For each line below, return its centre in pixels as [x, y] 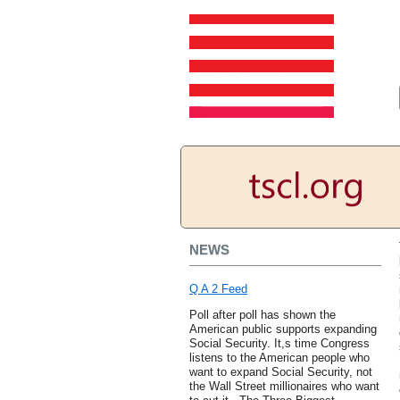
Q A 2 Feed [218, 289]
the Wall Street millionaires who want [284, 387]
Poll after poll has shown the [262, 315]
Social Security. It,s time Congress [279, 344]
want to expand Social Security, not [281, 372]
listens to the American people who [279, 358]
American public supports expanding [283, 329]
